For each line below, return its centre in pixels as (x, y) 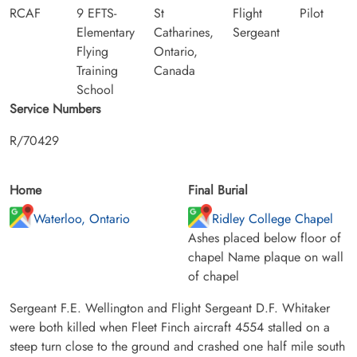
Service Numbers (55, 108)
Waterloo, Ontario (82, 218)
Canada (175, 70)
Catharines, (184, 32)
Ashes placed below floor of (265, 237)
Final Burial (218, 190)
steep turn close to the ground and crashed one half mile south (177, 346)
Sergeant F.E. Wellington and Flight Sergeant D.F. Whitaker (170, 308)
